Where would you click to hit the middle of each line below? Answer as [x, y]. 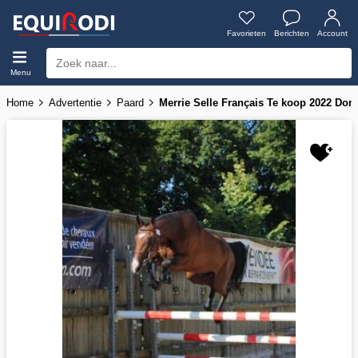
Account [332, 33]
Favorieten [247, 33]
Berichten [292, 33]
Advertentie [75, 102]
